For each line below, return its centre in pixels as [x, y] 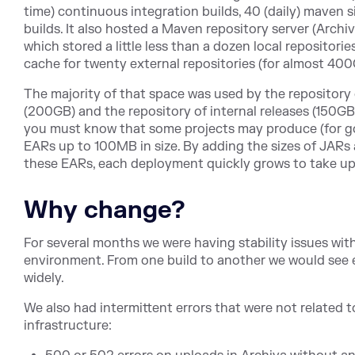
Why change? [105, 210]
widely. [44, 278]
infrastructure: [68, 326]
